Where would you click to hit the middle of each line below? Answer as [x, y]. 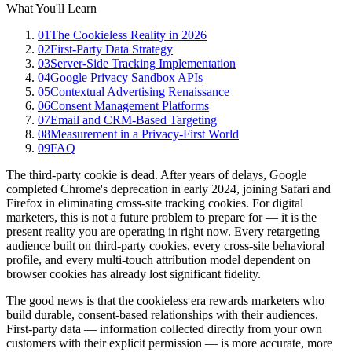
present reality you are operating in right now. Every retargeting [163, 232]
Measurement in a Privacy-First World [145, 134]
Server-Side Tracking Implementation [143, 64]
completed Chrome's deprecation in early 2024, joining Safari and [169, 189]
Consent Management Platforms [130, 106]
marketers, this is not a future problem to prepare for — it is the [161, 218]
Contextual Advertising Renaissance [140, 92]
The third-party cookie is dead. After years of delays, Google [156, 175]
